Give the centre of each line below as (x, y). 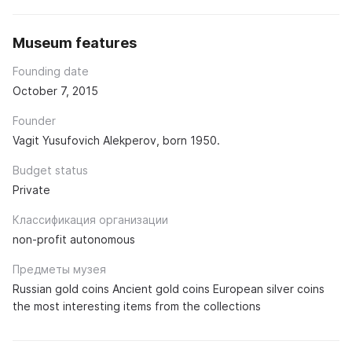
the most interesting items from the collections (137, 306)
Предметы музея (59, 269)
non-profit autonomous (74, 240)
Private (31, 190)
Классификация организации (90, 220)
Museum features (75, 43)
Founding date (51, 71)
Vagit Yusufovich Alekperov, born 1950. (116, 141)
